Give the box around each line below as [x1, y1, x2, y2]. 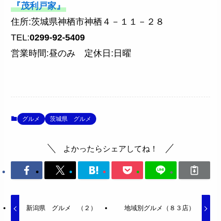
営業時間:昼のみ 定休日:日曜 [11, 48, 132, 59]
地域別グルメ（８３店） [124, 204, 195, 212]
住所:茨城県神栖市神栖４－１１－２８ [11, 17, 174, 27]
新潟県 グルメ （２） [26, 204, 97, 212]
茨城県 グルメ [50, 115, 92, 123]
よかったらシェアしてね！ [63, 144, 158, 153]
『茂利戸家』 [12, 1, 66, 11]
